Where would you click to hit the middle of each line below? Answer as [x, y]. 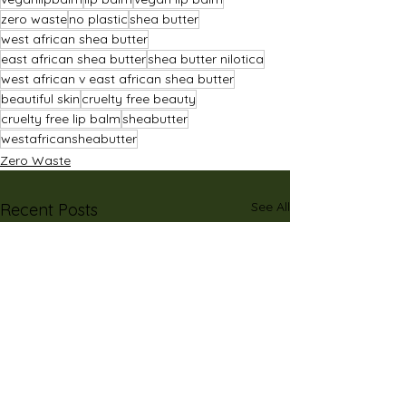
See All [271, 207]
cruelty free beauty [139, 99]
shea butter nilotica [206, 59]
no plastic [98, 19]
